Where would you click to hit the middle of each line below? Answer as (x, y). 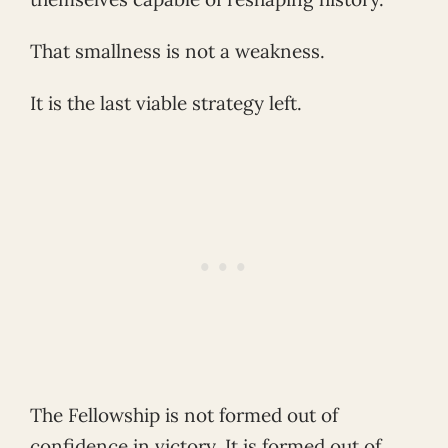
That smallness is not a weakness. (177, 51)
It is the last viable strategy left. (166, 102)
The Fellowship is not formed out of (184, 414)
